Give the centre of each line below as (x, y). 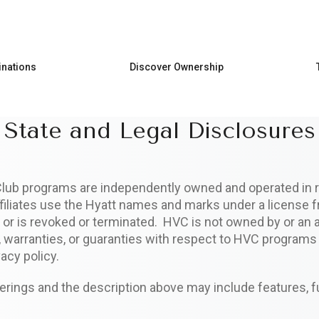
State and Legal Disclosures (159, 131)
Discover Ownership (176, 67)
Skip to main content (209, 20)
